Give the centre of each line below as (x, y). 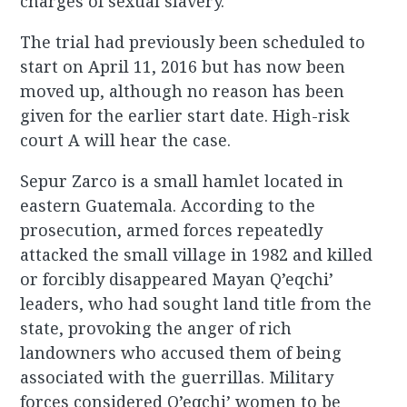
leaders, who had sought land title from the (196, 304)
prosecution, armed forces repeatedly (172, 230)
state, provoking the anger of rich (156, 328)
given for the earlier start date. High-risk (185, 116)
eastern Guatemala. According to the (168, 206)
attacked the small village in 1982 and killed (197, 255)
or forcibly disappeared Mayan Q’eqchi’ (177, 279)
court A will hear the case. (126, 140)
